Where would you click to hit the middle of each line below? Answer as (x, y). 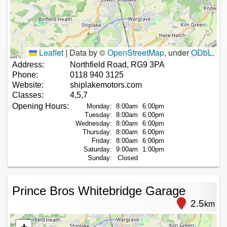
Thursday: (97, 132)
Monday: (99, 106)
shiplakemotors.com (106, 85)
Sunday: (100, 158)
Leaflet (50, 52)
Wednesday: (94, 123)
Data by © (87, 52)
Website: (28, 85)
